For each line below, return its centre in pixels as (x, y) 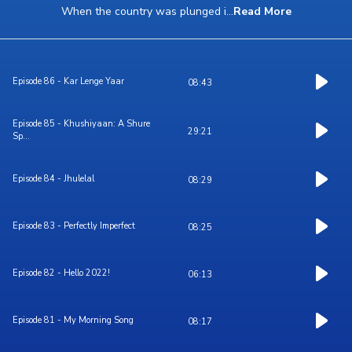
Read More (262, 12)
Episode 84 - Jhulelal (53, 179)
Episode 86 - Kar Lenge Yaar (68, 82)
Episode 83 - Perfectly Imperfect (74, 226)
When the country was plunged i (143, 12)
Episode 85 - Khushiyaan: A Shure (81, 124)
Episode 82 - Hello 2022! (61, 273)
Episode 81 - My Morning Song (73, 321)
